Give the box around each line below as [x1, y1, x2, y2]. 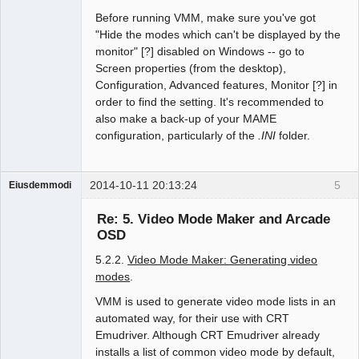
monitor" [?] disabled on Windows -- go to [95, 45, 305, 58]
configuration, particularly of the [95, 129, 259, 143]
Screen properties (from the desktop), [95, 62, 287, 75]
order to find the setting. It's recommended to [95, 95, 325, 109]
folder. [276, 129, 311, 143]
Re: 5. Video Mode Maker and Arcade [96, 210, 330, 227]
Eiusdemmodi [9, 180, 71, 191]
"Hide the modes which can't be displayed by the [95, 28, 341, 42]
